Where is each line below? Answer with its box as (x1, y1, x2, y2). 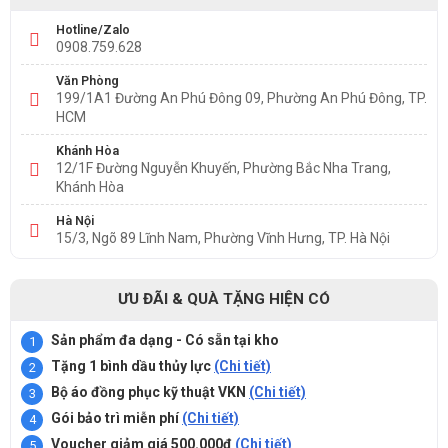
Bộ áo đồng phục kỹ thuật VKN (51, 384, 246, 400)
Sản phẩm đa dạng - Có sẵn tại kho (51, 332, 279, 348)
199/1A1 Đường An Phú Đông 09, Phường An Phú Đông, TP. (56, 90, 427, 106)
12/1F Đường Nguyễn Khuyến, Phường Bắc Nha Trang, (56, 160, 391, 176)
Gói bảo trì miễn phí (51, 410, 179, 426)
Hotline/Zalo (56, 22, 130, 37)
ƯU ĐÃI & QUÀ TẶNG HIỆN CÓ (118, 290, 330, 308)
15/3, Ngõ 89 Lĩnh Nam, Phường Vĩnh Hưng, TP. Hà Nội (56, 230, 390, 246)
